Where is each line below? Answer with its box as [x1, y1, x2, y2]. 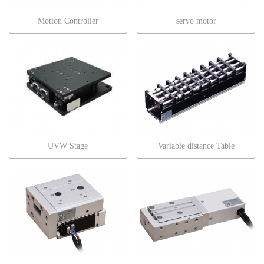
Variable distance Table [157, 141, 235, 151]
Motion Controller [37, 16, 98, 26]
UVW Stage [48, 141, 88, 151]
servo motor [176, 16, 216, 26]
